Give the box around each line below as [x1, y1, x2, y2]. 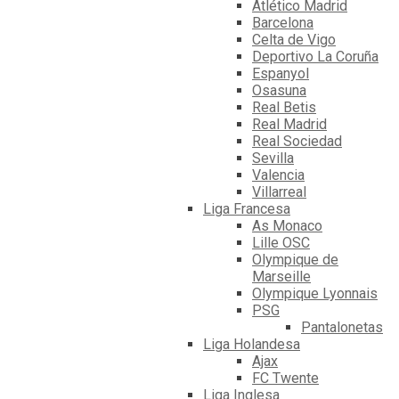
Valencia [252, 167, 305, 184]
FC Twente [252, 370, 319, 387]
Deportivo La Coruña [252, 48, 379, 66]
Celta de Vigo [252, 31, 336, 49]
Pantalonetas [301, 319, 383, 337]
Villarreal [252, 183, 306, 201]
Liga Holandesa [203, 336, 300, 354]
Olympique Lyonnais [252, 285, 378, 303]
